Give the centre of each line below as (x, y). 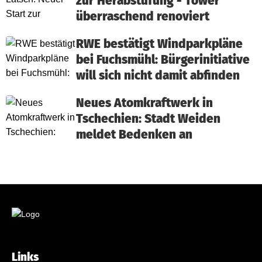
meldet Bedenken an (134, 135)
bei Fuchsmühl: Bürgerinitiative (163, 60)
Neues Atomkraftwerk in (144, 104)
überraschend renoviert (143, 17)
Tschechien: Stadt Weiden (148, 119)
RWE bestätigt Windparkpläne (159, 44)
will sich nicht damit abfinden (158, 76)
